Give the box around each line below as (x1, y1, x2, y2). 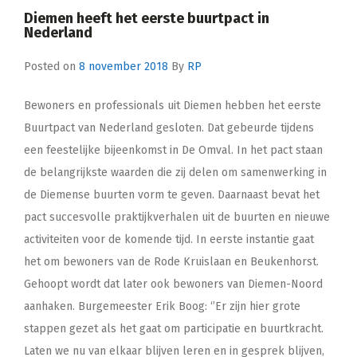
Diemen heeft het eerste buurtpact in (24, 9, 269, 27)
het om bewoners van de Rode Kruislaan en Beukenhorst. (24, 254, 319, 269)
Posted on (24, 59, 79, 73)
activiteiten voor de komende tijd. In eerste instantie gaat (24, 232, 314, 246)
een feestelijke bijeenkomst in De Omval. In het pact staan (24, 143, 323, 157)
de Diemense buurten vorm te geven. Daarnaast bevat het (24, 187, 320, 202)
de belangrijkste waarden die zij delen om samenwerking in (24, 165, 327, 179)
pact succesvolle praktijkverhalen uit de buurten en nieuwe (24, 210, 330, 224)
